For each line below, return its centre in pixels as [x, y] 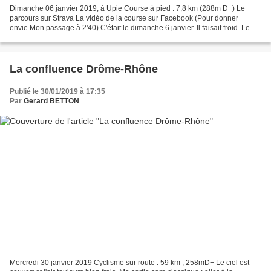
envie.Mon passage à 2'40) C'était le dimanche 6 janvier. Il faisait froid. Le [130, 28]
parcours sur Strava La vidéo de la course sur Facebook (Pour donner [124, 18]
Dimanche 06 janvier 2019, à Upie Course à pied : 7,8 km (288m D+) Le [127, 8]
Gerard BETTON [51, 101]
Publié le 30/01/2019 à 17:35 [57, 91]
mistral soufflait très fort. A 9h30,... [64, 37]
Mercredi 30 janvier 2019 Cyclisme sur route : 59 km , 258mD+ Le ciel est [129, 263]
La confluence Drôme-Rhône [122, 69]
